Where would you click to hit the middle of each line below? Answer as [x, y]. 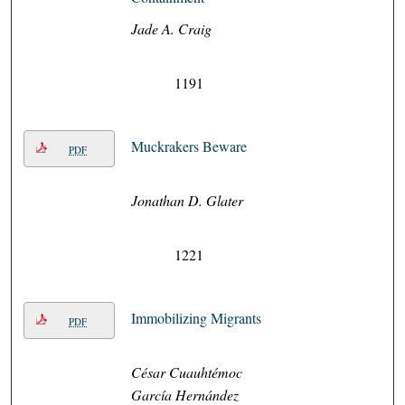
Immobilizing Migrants [196, 318]
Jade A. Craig [171, 29]
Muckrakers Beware [188, 146]
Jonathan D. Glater [187, 201]
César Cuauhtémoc [186, 372]
